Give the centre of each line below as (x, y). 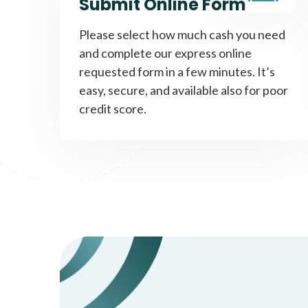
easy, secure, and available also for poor (184, 90)
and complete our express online (165, 53)
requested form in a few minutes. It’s (177, 72)
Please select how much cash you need (182, 35)
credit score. (113, 109)
